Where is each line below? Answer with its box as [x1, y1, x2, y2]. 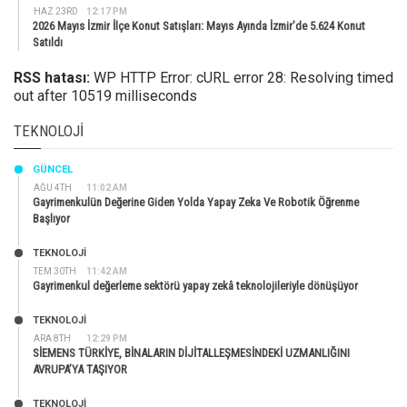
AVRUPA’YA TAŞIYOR [33, 362, 127, 377]
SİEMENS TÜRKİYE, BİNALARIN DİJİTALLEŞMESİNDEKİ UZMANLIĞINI [33, 346, 350, 361]
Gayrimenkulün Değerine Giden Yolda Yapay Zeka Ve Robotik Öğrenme [33, 195, 359, 210]
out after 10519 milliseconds [14, 87, 197, 105]
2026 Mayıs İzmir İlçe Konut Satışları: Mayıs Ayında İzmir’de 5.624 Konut [33, 19, 365, 34]
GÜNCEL [33, 164, 73, 176]
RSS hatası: [14, 69, 90, 87]
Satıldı [33, 35, 63, 50]
